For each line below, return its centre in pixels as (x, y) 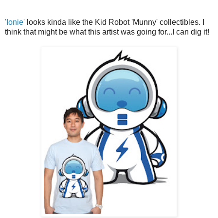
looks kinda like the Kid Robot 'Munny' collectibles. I (115, 22)
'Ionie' (15, 22)
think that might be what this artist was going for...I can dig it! (107, 32)
